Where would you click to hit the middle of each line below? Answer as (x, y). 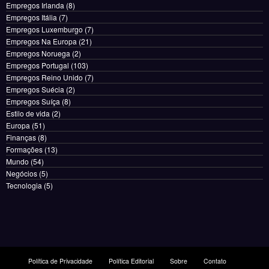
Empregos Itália (32, 17)
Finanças (21, 138)
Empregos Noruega (38, 53)
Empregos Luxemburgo (44, 29)
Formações (24, 150)
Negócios (22, 174)
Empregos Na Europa (41, 41)
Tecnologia (24, 186)
